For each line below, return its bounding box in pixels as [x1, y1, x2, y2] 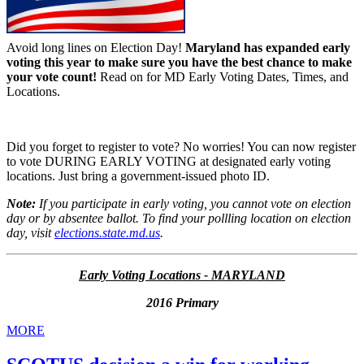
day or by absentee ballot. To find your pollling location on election [6, 211, 351, 226]
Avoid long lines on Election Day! [6, 41, 185, 55]
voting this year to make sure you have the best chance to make [6, 55, 352, 70]
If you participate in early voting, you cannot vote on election [39, 197, 351, 211]
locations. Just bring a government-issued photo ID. [6, 169, 270, 184]
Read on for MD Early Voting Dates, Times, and [100, 70, 349, 84]
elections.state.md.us [54, 226, 160, 240]
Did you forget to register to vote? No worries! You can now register [6, 140, 356, 154]
